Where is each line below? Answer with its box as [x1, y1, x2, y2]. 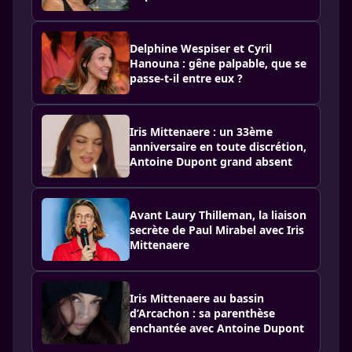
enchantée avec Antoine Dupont [130, 320, 304, 335]
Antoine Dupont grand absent [130, 153, 292, 169]
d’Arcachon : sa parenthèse [130, 305, 275, 321]
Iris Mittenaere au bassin [130, 290, 264, 306]
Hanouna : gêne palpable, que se [130, 55, 306, 71]
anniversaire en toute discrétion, [130, 138, 306, 154]
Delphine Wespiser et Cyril [130, 40, 272, 56]
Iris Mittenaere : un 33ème [130, 123, 273, 139]
